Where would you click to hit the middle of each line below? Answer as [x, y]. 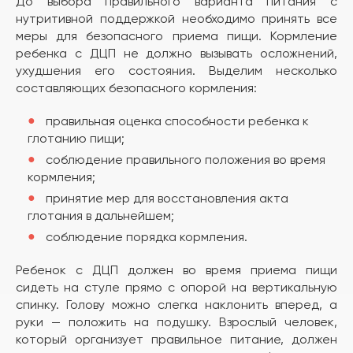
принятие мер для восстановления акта [167, 198]
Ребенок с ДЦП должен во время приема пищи [176, 269]
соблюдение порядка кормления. [146, 236]
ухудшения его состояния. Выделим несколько [176, 70]
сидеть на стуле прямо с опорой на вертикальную [176, 287]
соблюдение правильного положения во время [185, 159]
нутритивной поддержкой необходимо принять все [176, 18]
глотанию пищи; [76, 138]
